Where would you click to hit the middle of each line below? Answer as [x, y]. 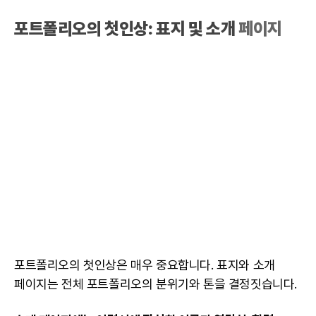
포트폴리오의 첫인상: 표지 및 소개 [127, 29]
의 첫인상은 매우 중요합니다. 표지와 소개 [172, 265]
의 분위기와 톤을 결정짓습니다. [221, 284]
